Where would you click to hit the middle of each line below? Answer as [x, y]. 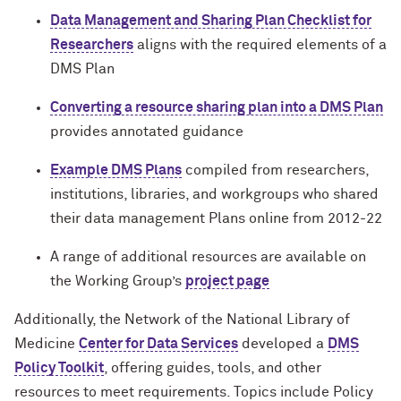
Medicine [47, 344]
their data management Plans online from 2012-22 [216, 218]
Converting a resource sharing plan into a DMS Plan [217, 107]
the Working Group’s [118, 281]
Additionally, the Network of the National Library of [182, 320]
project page [227, 281]
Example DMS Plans [116, 170]
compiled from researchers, [275, 170]
